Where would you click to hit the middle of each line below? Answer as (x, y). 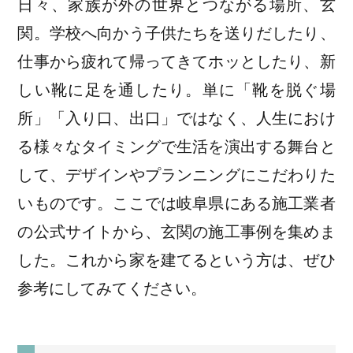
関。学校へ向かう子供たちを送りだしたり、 (176, 33)
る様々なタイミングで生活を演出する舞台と (176, 147)
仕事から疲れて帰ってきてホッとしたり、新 (176, 62)
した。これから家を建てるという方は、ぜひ (176, 260)
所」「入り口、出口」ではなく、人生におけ (176, 119)
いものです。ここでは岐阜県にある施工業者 (176, 204)
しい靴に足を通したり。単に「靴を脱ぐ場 (176, 90)
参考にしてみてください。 (112, 289)
